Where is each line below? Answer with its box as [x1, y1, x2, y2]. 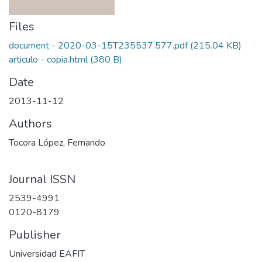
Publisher [9, 227, 61, 243]
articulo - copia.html [9, 53, 88, 66]
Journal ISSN [9, 171, 75, 187]
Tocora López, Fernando [9, 136, 105, 149]
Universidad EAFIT [9, 247, 85, 260]
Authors [9, 116, 52, 132]
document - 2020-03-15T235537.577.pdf [9, 39, 188, 52]
